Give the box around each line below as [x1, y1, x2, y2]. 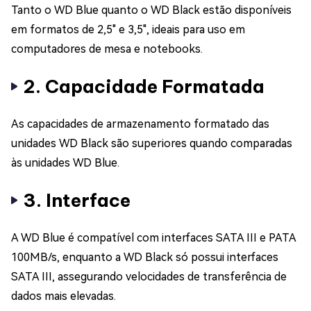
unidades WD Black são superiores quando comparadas [11, 136, 292, 150]
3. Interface [23, 188, 131, 212]
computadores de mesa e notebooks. [11, 42, 203, 56]
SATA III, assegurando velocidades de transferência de [11, 269, 287, 283]
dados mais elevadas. [11, 289, 116, 303]
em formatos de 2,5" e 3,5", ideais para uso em [11, 22, 245, 36]
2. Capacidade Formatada [23, 74, 264, 98]
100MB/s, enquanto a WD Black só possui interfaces [11, 250, 278, 264]
